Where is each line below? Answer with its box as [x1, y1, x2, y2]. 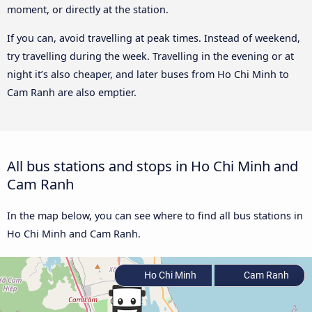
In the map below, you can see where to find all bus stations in [7, 208, 303, 222]
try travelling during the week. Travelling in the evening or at [7, 49, 294, 63]
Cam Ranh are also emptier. [7, 85, 136, 99]
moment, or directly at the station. [7, 3, 169, 17]
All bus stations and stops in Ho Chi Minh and [7, 155, 298, 175]
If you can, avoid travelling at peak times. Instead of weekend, [7, 31, 300, 45]
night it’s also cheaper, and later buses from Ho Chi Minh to [7, 67, 289, 81]
